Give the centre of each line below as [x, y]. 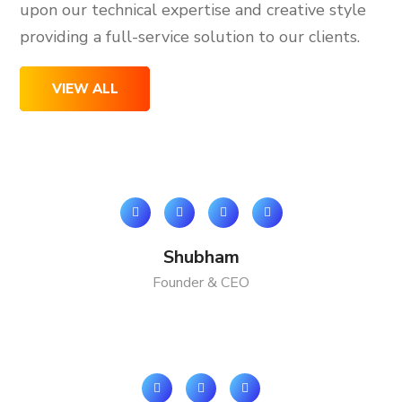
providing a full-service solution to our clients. [190, 37]
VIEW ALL [85, 89]
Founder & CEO [201, 283]
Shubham [201, 258]
